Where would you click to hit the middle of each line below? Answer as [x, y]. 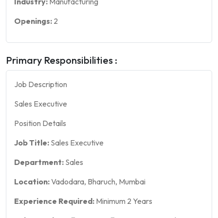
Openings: [34, 21]
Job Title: [32, 143]
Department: [39, 162]
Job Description [41, 84]
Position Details [40, 123]
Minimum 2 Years [123, 201]
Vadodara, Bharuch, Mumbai [98, 182]
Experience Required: [54, 201]
